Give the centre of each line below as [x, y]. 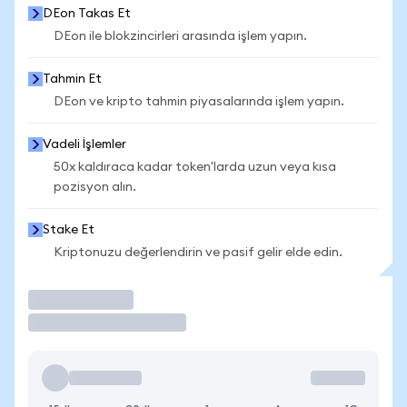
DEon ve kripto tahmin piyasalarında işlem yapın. [199, 102]
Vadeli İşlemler [84, 144]
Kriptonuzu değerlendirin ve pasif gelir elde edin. [198, 253]
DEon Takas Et [87, 14]
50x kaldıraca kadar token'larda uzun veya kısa [195, 167]
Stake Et [69, 230]
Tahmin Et [72, 79]
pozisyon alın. [95, 187]
